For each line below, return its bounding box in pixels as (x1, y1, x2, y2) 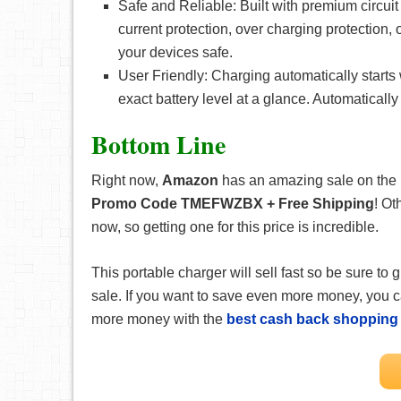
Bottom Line (91, 126, 226, 163)
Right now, (91, 173, 162, 188)
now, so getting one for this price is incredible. (91, 219, 379, 235)
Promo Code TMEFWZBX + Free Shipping (91, 196, 374, 211)
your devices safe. (118, 45, 233, 60)
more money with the (91, 311, 226, 327)
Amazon (162, 173, 222, 188)
